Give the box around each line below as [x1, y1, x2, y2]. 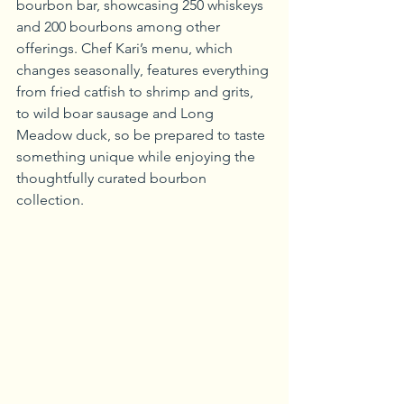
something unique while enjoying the [16, 147, 259, 165]
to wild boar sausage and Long [16, 104, 217, 122]
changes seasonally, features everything [16, 60, 272, 78]
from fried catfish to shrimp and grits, [16, 82, 257, 100]
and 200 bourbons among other [16, 17, 224, 35]
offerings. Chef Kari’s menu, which [16, 39, 236, 57]
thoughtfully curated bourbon [16, 169, 210, 187]
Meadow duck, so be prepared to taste [16, 125, 269, 143]
